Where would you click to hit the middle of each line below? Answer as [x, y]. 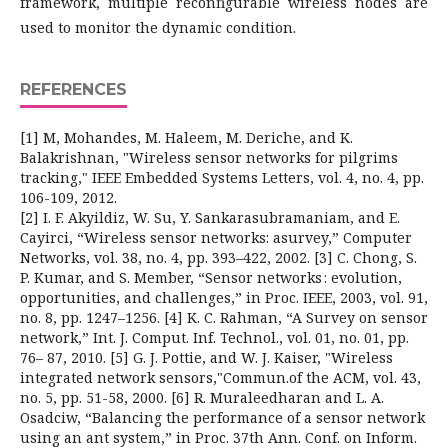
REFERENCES [73, 89]
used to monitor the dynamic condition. [158, 27]
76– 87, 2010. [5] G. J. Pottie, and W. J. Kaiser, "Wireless [206, 357]
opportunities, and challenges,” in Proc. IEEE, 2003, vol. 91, [224, 297]
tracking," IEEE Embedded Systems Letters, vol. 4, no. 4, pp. [222, 177]
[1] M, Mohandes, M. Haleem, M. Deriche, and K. [186, 137]
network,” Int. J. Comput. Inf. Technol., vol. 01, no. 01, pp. [214, 337]
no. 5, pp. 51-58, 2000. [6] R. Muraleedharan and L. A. [202, 397]
